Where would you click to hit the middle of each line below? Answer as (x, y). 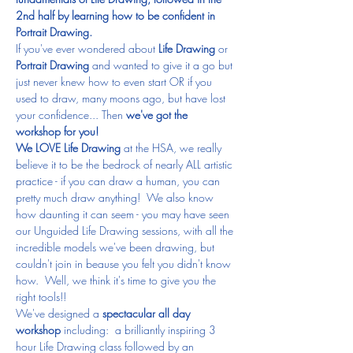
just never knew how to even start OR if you (115, 81)
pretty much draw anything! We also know (116, 197)
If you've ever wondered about (85, 48)
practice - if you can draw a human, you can (119, 180)
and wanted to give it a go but (162, 65)
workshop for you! (57, 131)
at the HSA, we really (173, 147)
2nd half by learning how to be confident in (117, 15)
